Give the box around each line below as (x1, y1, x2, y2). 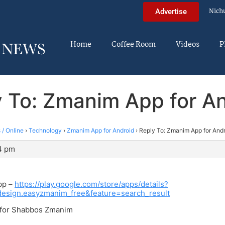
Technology (29, 126, 62, 134)
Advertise (155, 7, 187, 16)
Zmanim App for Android (67, 126, 134, 134)
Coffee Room (111, 39, 156, 51)
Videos (176, 39, 199, 51)
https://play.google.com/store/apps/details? (15, 179, 168, 189)
